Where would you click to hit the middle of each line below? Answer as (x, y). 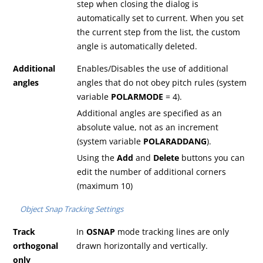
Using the (97, 158)
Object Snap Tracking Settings (71, 209)
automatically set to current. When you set (161, 18)
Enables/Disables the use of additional (153, 69)
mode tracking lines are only (172, 232)
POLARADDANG (175, 141)
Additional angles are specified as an (150, 113)
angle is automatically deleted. (137, 46)
